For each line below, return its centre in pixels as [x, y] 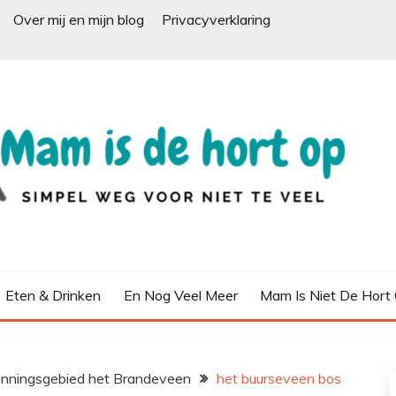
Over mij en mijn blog [79, 19]
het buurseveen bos [279, 379]
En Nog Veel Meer [180, 296]
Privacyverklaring [216, 19]
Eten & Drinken [53, 296]
